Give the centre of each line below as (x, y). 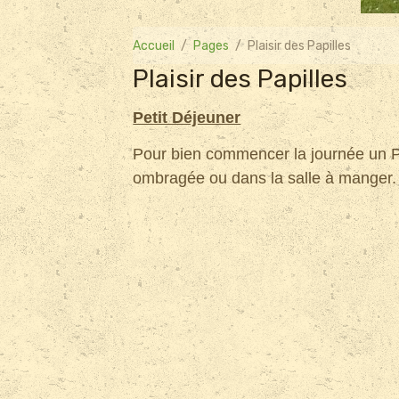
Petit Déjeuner (187, 118)
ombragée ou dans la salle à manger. (265, 178)
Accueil (154, 45)
